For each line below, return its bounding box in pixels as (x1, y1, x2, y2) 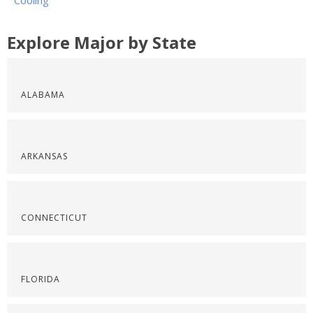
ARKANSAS (21, 150, 68, 162)
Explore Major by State (7, 31, 196, 54)
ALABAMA (21, 89, 65, 101)
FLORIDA (21, 273, 60, 285)
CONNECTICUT (21, 212, 87, 224)
